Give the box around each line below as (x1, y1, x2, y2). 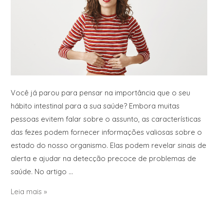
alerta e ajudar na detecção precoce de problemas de (11, 154, 197, 163)
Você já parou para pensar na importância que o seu (11, 88, 191, 98)
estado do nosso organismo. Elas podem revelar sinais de (11, 141, 207, 150)
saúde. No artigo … (11, 167, 73, 177)
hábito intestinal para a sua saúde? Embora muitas (11, 101, 180, 111)
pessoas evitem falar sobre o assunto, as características (11, 114, 201, 124)
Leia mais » (11, 187, 48, 197)
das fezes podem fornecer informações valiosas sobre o (11, 127, 202, 137)
